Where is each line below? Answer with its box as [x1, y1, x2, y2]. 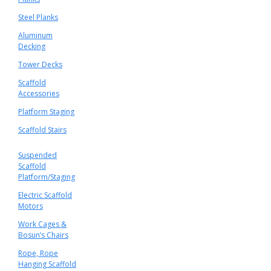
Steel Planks [18, 12, 58, 22]
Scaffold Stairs [18, 125, 67, 135]
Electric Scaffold [18, 190, 72, 200]
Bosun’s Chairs [18, 230, 68, 240]
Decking [18, 41, 45, 51]
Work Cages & [18, 219, 67, 229]
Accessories [18, 88, 59, 99]
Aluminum [18, 30, 53, 41]
